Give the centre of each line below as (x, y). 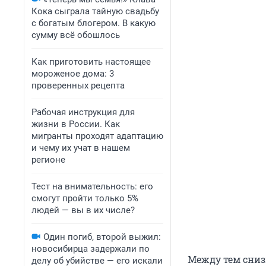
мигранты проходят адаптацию (97, 136)
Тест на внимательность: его (92, 186)
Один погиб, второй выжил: (102, 237)
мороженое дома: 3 (73, 74)
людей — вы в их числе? (83, 210)
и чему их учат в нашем (81, 148)
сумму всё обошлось (76, 35)
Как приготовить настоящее (91, 62)
